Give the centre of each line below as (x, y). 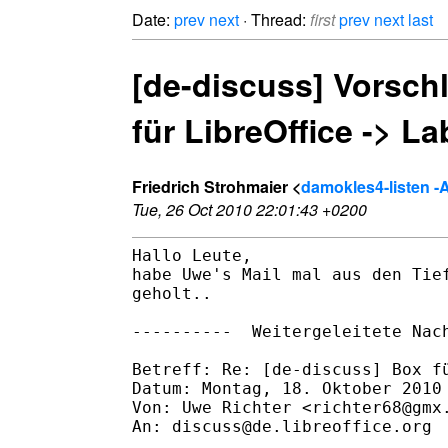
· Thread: (274, 19)
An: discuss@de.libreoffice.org (282, 426)
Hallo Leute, (192, 255)
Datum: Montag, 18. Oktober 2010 (287, 388)
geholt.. (172, 293)
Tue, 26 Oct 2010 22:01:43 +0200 (249, 209)
